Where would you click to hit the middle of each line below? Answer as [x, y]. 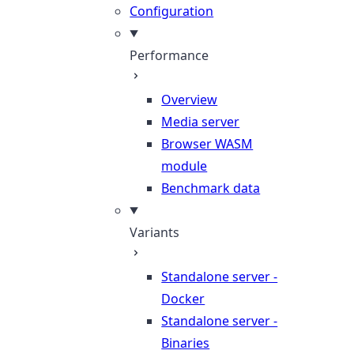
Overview [190, 100]
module [185, 166]
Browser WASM [207, 144]
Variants [155, 232]
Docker [183, 299]
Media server [201, 122]
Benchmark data [211, 188]
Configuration [172, 11]
